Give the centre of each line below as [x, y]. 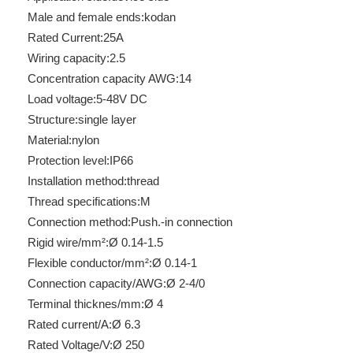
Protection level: [69, 160]
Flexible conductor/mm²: [90, 263]
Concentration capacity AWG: [103, 78]
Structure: [53, 119]
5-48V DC [122, 99]
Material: [50, 140]
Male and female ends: [86, 17]
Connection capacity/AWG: [97, 283]
